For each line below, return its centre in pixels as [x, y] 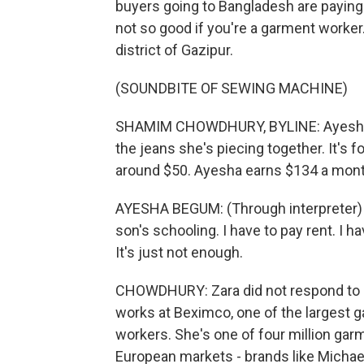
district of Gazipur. [174, 50]
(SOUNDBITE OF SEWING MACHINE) [232, 88]
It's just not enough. [179, 252]
